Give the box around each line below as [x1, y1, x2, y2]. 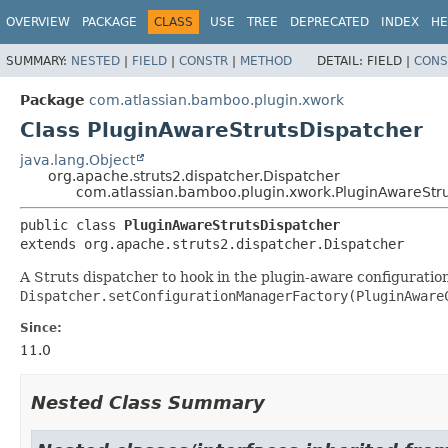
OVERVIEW [6, 15, 70, 29]
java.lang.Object [20, 151, 135, 168]
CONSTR [179, 53, 228, 68]
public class [20, 216, 124, 233]
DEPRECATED [290, 15, 369, 29]
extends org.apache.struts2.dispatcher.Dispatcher [20, 235, 404, 252]
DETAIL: [317, 53, 367, 68]
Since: [20, 320, 62, 335]
